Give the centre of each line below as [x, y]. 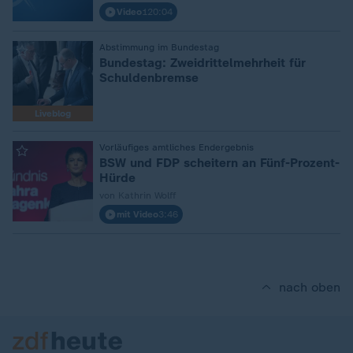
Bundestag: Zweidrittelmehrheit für [203, 63]
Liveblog [53, 113]
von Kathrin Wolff [137, 195]
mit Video [137, 214]
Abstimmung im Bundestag [159, 47]
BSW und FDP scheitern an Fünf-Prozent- [219, 163]
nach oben [310, 287]
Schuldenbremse [149, 78]
